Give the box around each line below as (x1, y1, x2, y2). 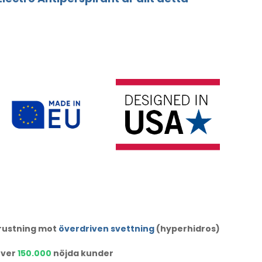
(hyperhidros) (154, 223, 220, 235)
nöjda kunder (51, 247, 113, 260)
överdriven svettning (58, 223, 154, 235)
